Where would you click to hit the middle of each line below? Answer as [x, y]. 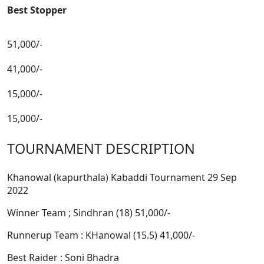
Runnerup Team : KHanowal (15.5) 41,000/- [101, 235]
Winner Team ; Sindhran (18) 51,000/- [89, 213]
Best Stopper [37, 10]
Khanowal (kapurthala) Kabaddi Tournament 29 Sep [122, 178]
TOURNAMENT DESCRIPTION [101, 149]
